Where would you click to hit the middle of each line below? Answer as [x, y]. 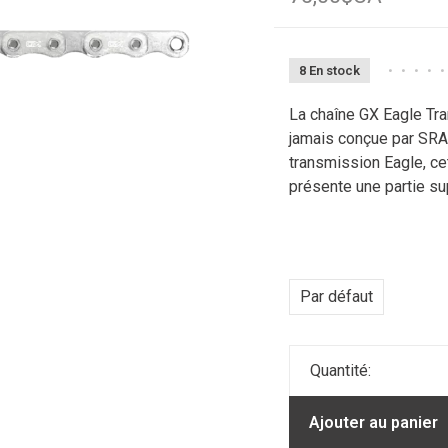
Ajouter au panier [373, 422]
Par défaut [336, 296]
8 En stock [329, 70]
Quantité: [340, 370]
